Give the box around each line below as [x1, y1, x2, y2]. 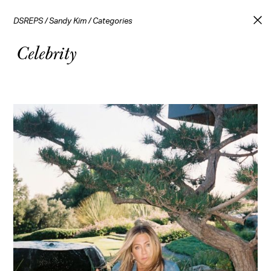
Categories [93, 17, 133, 25]
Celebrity [16, 38, 77, 66]
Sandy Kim [49, 17, 87, 25]
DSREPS [13, 17, 44, 25]
